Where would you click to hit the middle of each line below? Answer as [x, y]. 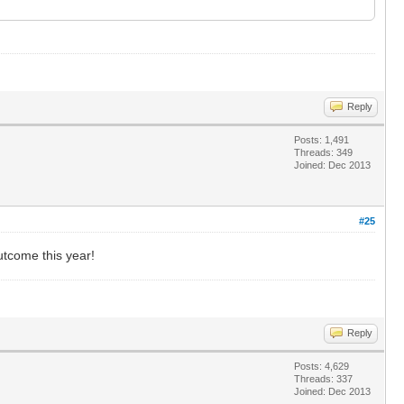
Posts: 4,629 [321, 366]
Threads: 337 [323, 378]
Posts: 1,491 [321, 139]
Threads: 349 [323, 152]
